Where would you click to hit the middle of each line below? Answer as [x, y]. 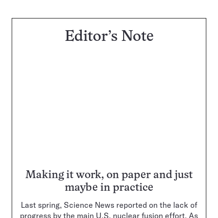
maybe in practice [109, 188]
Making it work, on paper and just [109, 176]
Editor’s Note [109, 37]
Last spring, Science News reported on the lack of [109, 205]
